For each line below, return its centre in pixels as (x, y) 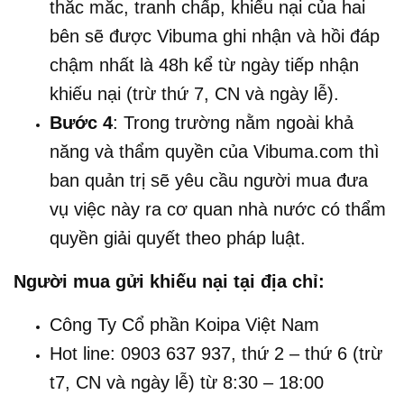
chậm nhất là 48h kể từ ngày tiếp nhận (204, 64)
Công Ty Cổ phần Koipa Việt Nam (184, 324)
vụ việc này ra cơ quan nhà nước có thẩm (218, 209)
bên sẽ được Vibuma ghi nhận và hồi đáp (215, 36)
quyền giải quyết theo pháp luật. (178, 238)
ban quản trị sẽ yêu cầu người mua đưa (209, 180)
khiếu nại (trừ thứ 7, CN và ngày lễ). (194, 93)
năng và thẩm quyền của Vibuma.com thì (215, 151)
